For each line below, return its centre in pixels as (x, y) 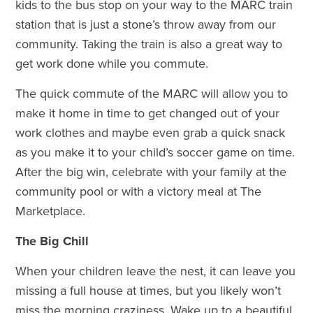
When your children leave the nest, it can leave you (156, 271)
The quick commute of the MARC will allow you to (152, 93)
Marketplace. (52, 211)
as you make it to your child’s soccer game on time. (155, 152)
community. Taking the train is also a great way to (149, 44)
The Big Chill (52, 241)
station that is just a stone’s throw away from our (146, 24)
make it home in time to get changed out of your (148, 113)
